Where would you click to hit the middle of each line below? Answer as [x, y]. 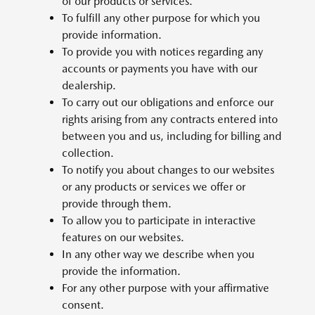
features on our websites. [123, 237]
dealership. [89, 85]
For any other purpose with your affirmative [166, 288]
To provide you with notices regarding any [162, 52]
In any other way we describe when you [158, 254]
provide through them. [117, 204]
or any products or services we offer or [154, 187]
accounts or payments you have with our [160, 69]
